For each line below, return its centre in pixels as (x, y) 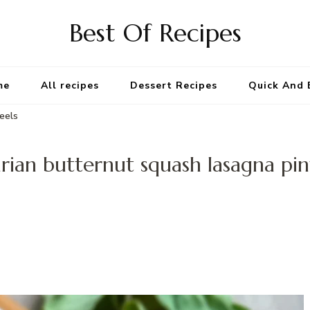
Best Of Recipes (155, 33)
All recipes (70, 85)
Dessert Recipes (174, 85)
